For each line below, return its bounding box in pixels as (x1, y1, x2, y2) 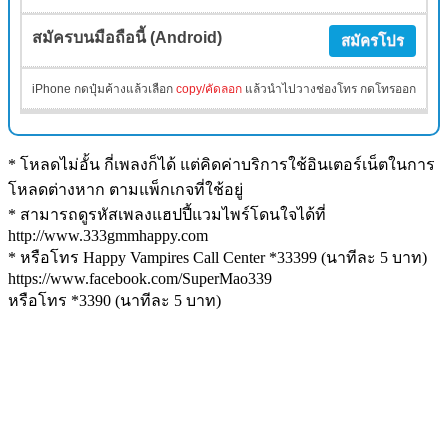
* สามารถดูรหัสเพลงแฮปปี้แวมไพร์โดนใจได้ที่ (8, 205, 326, 223)
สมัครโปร (341, 31, 405, 49)
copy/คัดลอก (176, 81, 243, 96)
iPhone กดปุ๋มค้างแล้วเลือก (32, 81, 177, 96)
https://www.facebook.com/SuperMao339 (8, 269, 272, 287)
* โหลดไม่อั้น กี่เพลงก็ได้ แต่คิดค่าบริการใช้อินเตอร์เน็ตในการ (8, 155, 435, 173)
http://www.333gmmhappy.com (8, 226, 208, 244)
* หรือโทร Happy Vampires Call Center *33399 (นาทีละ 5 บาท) (8, 248, 427, 266)
